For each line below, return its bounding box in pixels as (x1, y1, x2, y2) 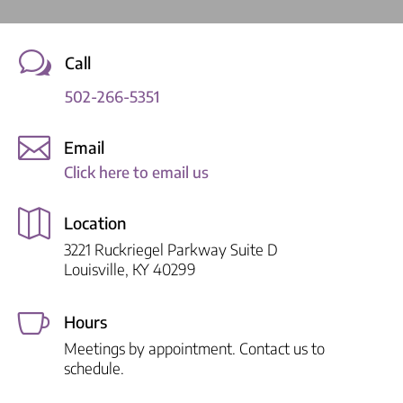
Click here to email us (64, 162, 209, 182)
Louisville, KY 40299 (64, 259, 196, 279)
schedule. (64, 358, 124, 378)
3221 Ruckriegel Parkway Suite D (64, 239, 278, 259)
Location (64, 212, 126, 233)
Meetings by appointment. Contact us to (64, 338, 325, 358)
